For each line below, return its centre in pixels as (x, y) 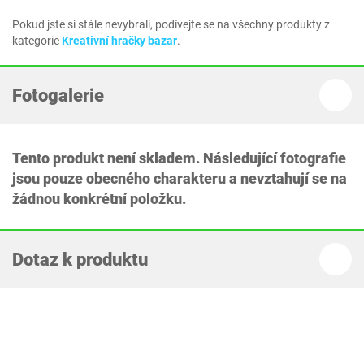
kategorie (37, 41)
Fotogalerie (58, 95)
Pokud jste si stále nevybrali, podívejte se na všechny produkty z (171, 25)
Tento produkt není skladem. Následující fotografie (179, 158)
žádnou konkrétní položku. (99, 199)
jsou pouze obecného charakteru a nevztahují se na (180, 179)
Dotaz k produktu (80, 259)
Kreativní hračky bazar (119, 41)
